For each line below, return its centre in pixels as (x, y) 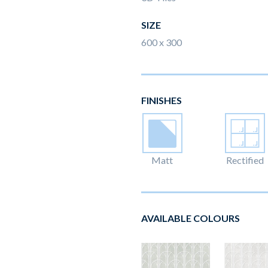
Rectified (245, 160)
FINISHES (162, 100)
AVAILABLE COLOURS (191, 218)
